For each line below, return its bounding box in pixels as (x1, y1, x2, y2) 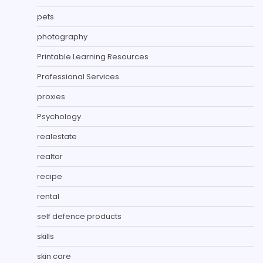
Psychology (37, 110, 81, 122)
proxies (37, 90, 65, 102)
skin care (37, 250, 71, 262)
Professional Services (37, 70, 119, 82)
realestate (37, 130, 77, 142)
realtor (37, 150, 63, 162)
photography (37, 31, 87, 42)
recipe (37, 170, 62, 182)
